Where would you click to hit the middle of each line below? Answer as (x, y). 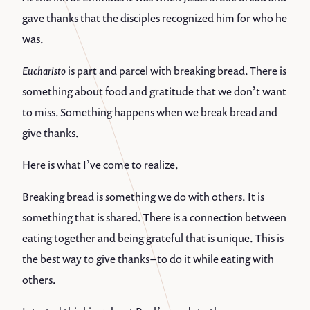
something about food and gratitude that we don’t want (154, 92)
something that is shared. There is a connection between (154, 218)
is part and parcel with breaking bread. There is (176, 71)
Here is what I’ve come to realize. (100, 165)
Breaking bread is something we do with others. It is (143, 197)
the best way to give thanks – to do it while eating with (148, 259)
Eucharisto (44, 71)
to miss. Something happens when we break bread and (150, 112)
